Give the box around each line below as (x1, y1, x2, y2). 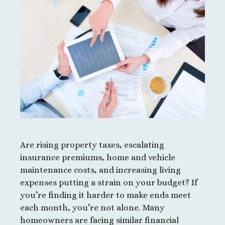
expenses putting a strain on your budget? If (20, 178, 197, 188)
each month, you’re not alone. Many (20, 203, 165, 213)
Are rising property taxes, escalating (20, 140, 164, 150)
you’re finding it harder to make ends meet (20, 190, 191, 200)
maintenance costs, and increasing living (20, 165, 181, 175)
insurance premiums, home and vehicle (20, 153, 175, 163)
